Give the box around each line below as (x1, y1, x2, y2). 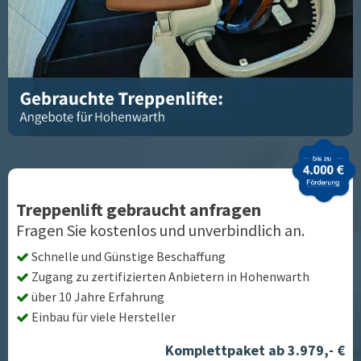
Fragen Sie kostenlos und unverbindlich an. (16, 219, 305, 240)
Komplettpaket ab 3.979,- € (165, 340, 345, 359)
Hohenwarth (239, 268, 309, 284)
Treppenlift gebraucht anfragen (16, 197, 261, 221)
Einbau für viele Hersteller (31, 308, 176, 325)
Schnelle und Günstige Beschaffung (31, 247, 226, 264)
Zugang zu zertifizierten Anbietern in (31, 268, 239, 284)
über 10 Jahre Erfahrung (31, 288, 164, 305)
